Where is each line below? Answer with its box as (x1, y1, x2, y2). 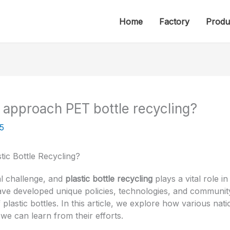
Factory (159, 16, 189, 27)
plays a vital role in (152, 174, 228, 184)
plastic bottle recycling (65, 174, 152, 184)
